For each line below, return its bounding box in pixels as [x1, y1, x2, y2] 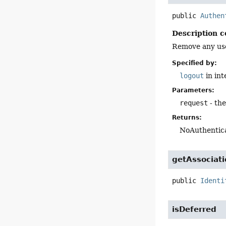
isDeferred [172, 204, 217, 214]
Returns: [172, 114, 202, 121]
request [180, 98, 208, 107]
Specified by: [172, 59, 217, 67]
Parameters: [172, 86, 215, 94]
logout [180, 71, 204, 80]
